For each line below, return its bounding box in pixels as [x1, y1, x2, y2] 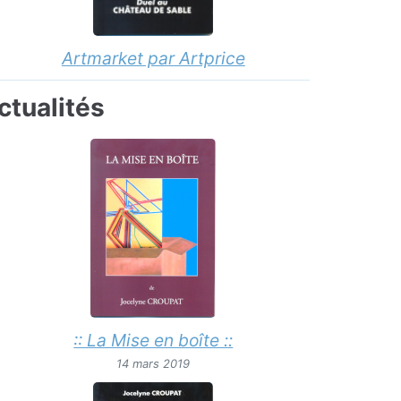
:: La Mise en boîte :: [73, 329, 234, 352]
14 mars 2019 [116, 356, 191, 371]
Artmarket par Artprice [61, 47, 245, 70]
